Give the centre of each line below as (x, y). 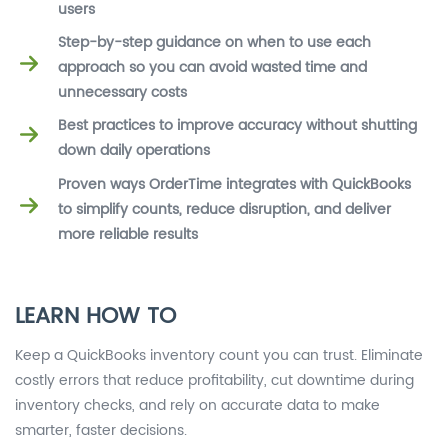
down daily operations (134, 150)
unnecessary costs (122, 92)
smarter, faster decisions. (101, 430)
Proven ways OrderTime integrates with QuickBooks (234, 184)
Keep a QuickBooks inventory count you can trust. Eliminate (219, 355)
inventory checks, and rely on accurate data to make (197, 405)
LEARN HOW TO (95, 316)
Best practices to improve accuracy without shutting (237, 125)
